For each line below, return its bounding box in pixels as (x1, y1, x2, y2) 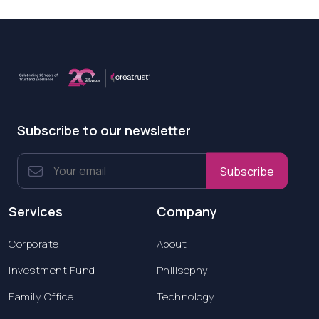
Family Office (9, 289, 74, 304)
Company (156, 203, 217, 220)
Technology (156, 289, 215, 304)
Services (9, 203, 63, 220)
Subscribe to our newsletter (17, 122, 191, 139)
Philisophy (156, 263, 209, 278)
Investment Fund (9, 263, 95, 278)
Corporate (9, 236, 59, 251)
